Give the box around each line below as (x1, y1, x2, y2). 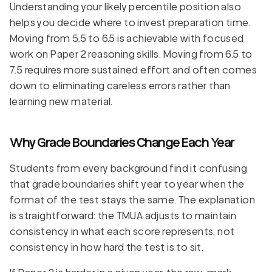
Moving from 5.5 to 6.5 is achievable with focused (10, 32, 244, 44)
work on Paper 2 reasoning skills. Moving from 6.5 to (10, 48, 253, 60)
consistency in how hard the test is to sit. (10, 241, 204, 253)
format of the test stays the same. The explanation (10, 194, 255, 206)
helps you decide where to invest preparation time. (10, 16, 251, 29)
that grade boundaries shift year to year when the (10, 178, 245, 190)
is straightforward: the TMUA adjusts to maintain (10, 209, 237, 222)
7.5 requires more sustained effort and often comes (10, 64, 257, 76)
